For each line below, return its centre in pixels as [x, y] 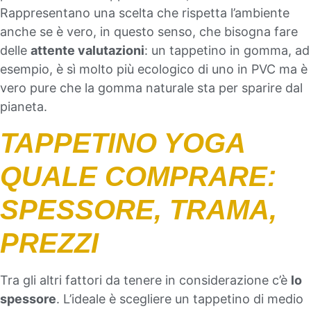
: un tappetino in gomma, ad [227, 51]
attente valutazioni [87, 51]
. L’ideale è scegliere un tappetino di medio [180, 299]
